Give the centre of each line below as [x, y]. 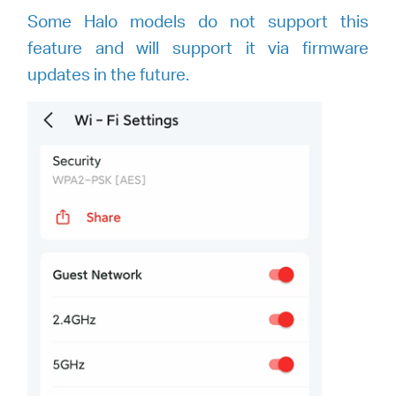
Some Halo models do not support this [198, 21]
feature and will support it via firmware [198, 48]
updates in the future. [109, 74]
